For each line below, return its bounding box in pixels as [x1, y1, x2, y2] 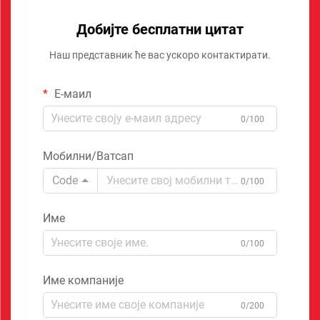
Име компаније [43, 273, 124, 287]
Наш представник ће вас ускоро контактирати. [49, 49, 271, 61]
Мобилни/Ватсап [43, 149, 134, 163]
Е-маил [51, 86, 91, 101]
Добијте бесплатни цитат [76, 20, 244, 38]
